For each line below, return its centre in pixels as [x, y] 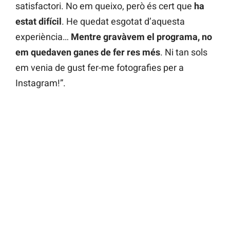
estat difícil [39, 22]
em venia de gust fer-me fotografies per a [100, 68]
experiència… [43, 37]
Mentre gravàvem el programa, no [141, 37]
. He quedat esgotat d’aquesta [123, 22]
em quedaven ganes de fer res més [88, 52]
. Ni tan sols [184, 52]
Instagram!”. [41, 83]
